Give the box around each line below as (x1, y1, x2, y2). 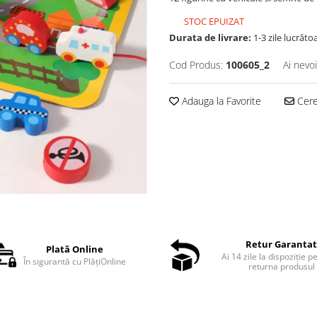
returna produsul (248, 260, 315, 272)
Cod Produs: (169, 58, 223, 71)
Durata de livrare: (169, 31, 251, 44)
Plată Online (45, 242, 103, 255)
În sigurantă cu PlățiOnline (23, 255, 126, 267)
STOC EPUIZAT (182, 15, 244, 28)
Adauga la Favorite (179, 94, 261, 108)
